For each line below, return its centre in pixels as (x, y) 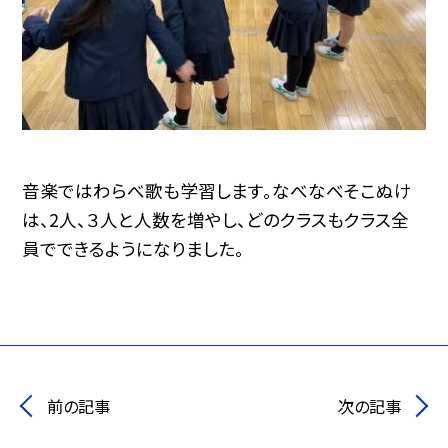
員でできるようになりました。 (133, 249)
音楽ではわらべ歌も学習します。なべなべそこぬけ (217, 191)
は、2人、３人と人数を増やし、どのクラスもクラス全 (216, 220)
